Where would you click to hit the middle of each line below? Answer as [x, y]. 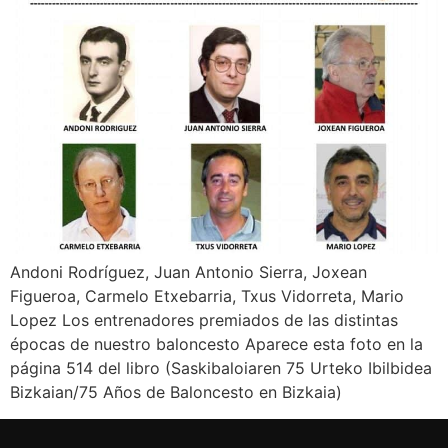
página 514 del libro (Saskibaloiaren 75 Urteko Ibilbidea [221, 368]
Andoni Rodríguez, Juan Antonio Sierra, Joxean [188, 272]
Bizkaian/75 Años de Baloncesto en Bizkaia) [176, 392]
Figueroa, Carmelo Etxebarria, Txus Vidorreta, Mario [207, 296]
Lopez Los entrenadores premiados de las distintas [204, 320]
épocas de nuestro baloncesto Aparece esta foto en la [216, 344]
